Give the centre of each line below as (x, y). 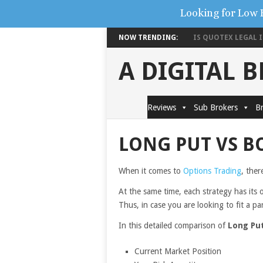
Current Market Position (178, 251)
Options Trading (212, 171)
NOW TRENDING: (148, 38)
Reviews (162, 107)
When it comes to (151, 171)
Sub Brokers (216, 107)
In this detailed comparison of (173, 225)
